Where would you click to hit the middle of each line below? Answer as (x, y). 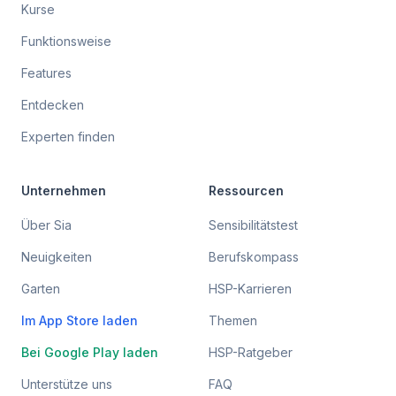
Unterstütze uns (67, 384)
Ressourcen (246, 190)
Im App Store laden (80, 320)
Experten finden (68, 137)
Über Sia (46, 225)
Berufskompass (254, 257)
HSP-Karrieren (250, 289)
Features (46, 73)
